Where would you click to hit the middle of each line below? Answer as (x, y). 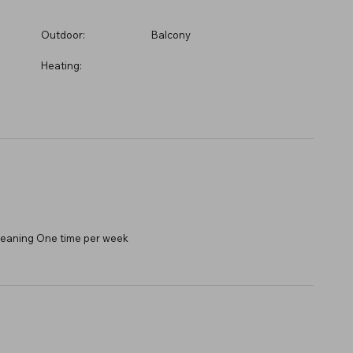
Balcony (171, 34)
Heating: (61, 65)
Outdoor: (63, 34)
